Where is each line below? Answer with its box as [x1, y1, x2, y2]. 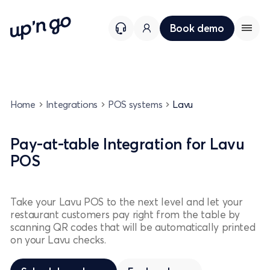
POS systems [107, 98, 163, 110]
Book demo [169, 22, 224, 35]
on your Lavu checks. [10, 233, 106, 246]
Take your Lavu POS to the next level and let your [10, 195, 243, 208]
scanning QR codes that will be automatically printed [10, 220, 256, 233]
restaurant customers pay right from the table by [10, 207, 240, 221]
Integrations [45, 98, 98, 110]
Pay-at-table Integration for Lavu [10, 134, 245, 154]
